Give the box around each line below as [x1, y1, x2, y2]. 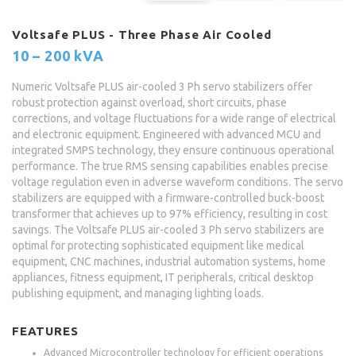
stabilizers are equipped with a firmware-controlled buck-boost [12, 191, 324, 204]
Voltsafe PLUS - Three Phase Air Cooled [12, 27, 272, 41]
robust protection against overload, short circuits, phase [12, 95, 287, 109]
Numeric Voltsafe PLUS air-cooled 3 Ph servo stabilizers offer [12, 79, 312, 93]
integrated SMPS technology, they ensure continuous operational [12, 143, 335, 157]
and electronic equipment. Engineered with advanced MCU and [12, 127, 321, 141]
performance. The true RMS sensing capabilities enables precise [12, 159, 328, 172]
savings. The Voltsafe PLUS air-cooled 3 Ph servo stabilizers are [12, 222, 324, 236]
